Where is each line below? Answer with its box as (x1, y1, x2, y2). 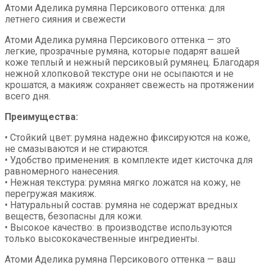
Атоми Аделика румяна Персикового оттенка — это (5, 34, 231, 46)
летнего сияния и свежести (5, 14, 125, 25)
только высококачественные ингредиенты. (5, 233, 199, 245)
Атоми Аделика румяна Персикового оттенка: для (5, 2, 225, 14)
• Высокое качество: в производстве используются (5, 222, 232, 234)
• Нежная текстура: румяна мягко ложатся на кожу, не (5, 177, 241, 189)
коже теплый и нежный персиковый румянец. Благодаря (5, 57, 259, 69)
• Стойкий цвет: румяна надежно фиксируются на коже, (5, 132, 250, 144)
